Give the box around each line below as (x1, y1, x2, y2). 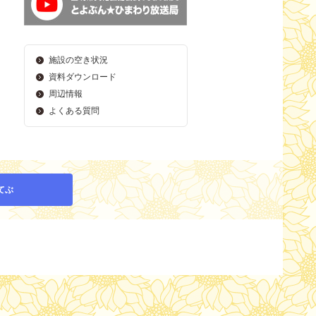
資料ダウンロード (49, 72, 116, 82)
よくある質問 (49, 106, 99, 116)
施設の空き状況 (49, 55, 108, 65)
